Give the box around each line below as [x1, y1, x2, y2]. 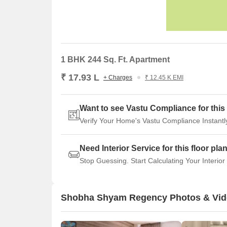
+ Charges [103, 74, 132, 81]
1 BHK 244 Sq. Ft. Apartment [61, 55, 170, 64]
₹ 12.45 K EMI [145, 74, 183, 81]
